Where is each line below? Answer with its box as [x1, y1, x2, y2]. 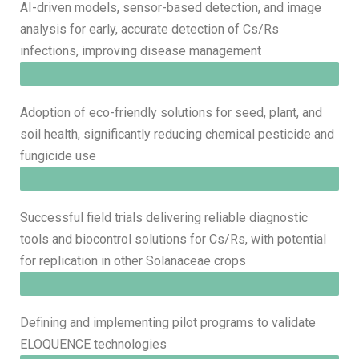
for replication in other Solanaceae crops [20, 252, 246, 268]
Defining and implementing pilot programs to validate [20, 314, 316, 330]
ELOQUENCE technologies [20, 336, 167, 352]
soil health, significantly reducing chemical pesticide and [20, 126, 334, 142]
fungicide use [20, 147, 96, 163]
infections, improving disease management [20, 42, 261, 58]
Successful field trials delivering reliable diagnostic [20, 209, 308, 225]
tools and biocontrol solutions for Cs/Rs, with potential [20, 231, 326, 247]
